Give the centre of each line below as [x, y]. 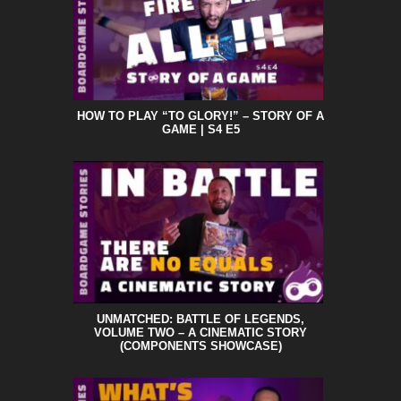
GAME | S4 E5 [200, 129]
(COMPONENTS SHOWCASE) [200, 346]
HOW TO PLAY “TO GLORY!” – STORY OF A [200, 115]
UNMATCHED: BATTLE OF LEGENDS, [200, 319]
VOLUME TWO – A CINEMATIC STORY [200, 332]
